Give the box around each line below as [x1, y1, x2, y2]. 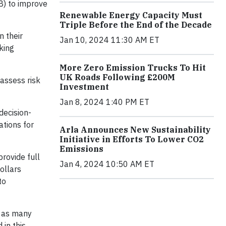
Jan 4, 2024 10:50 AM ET [60, 159, 154, 169]
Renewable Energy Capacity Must [60, 10, 202, 21]
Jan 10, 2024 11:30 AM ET [60, 35, 159, 45]
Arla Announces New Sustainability [60, 125, 211, 135]
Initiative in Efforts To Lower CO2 [60, 134, 204, 145]
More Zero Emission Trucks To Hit [60, 63, 206, 73]
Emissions [60, 144, 103, 154]
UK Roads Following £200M [60, 72, 175, 83]
